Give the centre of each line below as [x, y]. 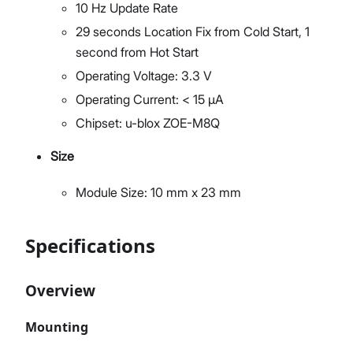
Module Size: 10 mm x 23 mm [158, 193]
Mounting [57, 327]
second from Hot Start [137, 52]
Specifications [90, 246]
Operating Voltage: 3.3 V [144, 76]
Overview [60, 291]
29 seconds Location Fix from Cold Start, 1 [193, 32]
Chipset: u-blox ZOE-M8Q [148, 123]
